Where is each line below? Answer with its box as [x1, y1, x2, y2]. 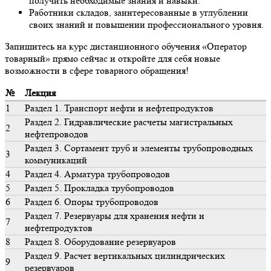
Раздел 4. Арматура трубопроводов [25, 168, 170, 180]
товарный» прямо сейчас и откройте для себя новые [5, 53, 220, 65]
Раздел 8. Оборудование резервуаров [25, 236, 176, 248]
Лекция [25, 87, 56, 99]
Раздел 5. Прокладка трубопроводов [25, 182, 174, 194]
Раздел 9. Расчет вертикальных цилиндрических [25, 250, 225, 262]
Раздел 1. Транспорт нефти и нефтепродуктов [25, 102, 214, 114]
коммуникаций [25, 154, 87, 166]
